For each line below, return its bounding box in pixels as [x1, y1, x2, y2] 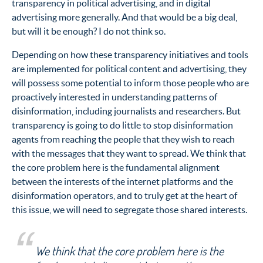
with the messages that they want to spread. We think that [12, 147, 246, 159]
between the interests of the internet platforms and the [12, 176, 233, 187]
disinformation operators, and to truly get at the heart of [12, 190, 237, 201]
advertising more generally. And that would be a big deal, [12, 11, 237, 22]
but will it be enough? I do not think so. [12, 25, 166, 36]
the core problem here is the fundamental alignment [12, 161, 220, 173]
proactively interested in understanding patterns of [12, 91, 217, 102]
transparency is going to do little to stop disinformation [12, 119, 233, 130]
